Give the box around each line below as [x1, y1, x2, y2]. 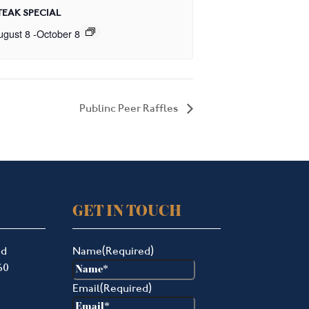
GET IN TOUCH [72, 203, 181, 220]
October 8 [36, 26, 80, 41]
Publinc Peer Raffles [79, 101, 180, 115]
